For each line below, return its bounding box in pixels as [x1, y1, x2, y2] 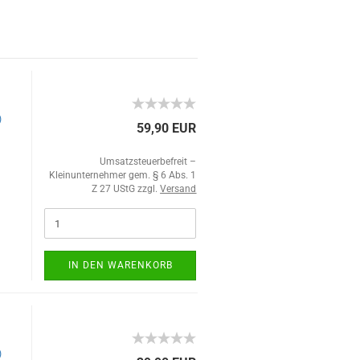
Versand [160, 183, 197, 194]
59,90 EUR [137, 121, 197, 136]
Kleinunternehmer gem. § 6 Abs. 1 [49, 170, 197, 181]
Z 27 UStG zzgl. [92, 183, 161, 194]
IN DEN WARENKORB [67, 260, 173, 271]
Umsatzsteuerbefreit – [100, 156, 197, 167]
